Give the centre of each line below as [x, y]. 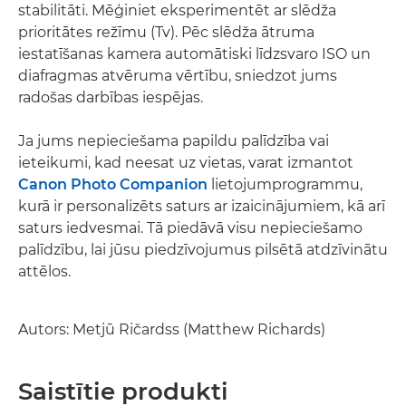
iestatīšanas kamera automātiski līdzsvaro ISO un [194, 53]
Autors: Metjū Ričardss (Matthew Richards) [172, 329]
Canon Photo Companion [113, 184]
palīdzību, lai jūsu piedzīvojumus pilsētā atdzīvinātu [203, 249]
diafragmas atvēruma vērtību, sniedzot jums [178, 75]
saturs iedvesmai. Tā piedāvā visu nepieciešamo [190, 227]
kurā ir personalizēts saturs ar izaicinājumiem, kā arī [202, 206]
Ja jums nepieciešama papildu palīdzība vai [174, 140]
